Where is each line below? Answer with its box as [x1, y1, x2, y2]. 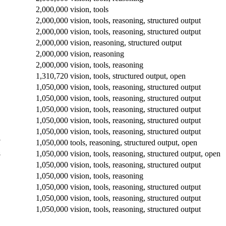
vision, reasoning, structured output [70, 38, 182, 47]
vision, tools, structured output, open [70, 71, 186, 80]
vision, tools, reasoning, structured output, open [70, 149, 220, 158]
